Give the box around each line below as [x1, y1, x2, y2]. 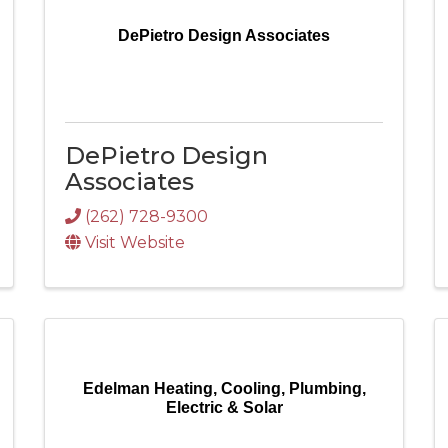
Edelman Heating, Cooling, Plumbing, [82, 379, 366, 397]
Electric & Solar [165, 398, 283, 416]
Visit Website [85, 233, 185, 253]
